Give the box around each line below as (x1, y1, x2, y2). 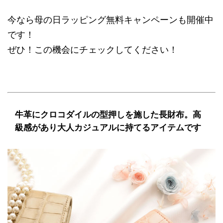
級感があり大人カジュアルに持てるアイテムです (15, 122, 201, 132)
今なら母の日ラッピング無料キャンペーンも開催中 (7, 14, 214, 25)
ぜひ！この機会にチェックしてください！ (7, 44, 178, 55)
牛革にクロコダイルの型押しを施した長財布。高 (15, 110, 201, 119)
